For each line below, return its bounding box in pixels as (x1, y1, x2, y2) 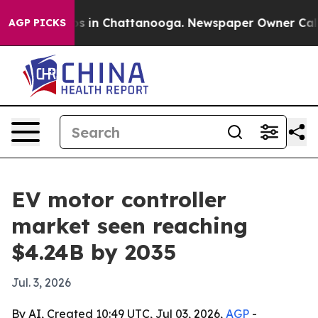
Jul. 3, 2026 (11, 275, 71, 290)
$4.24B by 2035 (11, 238, 176, 265)
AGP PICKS (9, 16, 66, 29)
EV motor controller (11, 186, 226, 213)
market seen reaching (11, 212, 248, 239)
